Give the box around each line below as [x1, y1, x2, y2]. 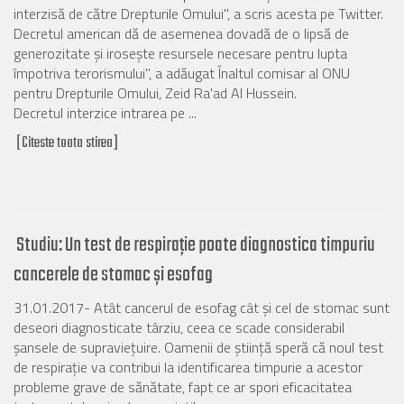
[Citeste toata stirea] [16, 132, 118, 155]
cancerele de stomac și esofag [14, 260, 213, 290]
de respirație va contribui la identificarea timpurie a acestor [14, 356, 363, 378]
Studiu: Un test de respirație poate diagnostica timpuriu [16, 230, 375, 261]
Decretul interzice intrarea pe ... [14, 102, 197, 124]
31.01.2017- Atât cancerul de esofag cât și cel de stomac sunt [14, 297, 390, 318]
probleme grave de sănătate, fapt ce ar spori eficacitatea [14, 376, 352, 398]
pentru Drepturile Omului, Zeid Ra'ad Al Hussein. [14, 82, 297, 104]
